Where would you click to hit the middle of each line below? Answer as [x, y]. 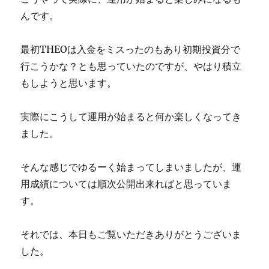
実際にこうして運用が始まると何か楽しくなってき [131, 117]
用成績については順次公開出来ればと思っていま [126, 184]
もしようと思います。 [69, 83]
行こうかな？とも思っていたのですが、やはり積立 [131, 66]
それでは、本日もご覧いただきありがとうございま [131, 234]
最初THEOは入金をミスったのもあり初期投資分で [131, 50]
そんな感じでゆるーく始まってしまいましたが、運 [131, 167]
